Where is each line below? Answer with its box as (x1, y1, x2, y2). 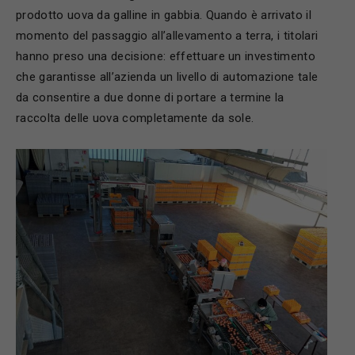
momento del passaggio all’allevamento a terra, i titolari (16, 29, 319, 43)
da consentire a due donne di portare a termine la (16, 90, 284, 105)
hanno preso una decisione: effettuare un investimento (16, 49, 315, 63)
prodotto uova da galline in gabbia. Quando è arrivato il (16, 8, 311, 22)
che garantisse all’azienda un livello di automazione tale (16, 70, 319, 84)
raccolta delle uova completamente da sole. (16, 111, 254, 125)
